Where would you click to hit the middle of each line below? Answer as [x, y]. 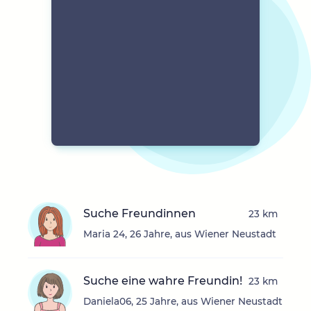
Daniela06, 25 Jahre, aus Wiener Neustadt [183, 302]
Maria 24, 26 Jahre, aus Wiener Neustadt [180, 234]
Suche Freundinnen [140, 214]
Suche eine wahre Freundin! [163, 281]
